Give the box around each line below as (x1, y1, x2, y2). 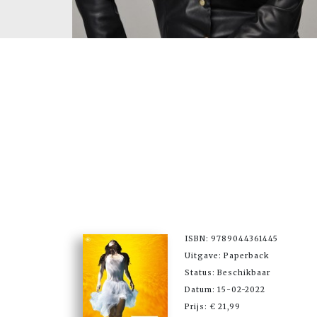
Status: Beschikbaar (185, 267, 270, 277)
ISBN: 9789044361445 (185, 234, 278, 243)
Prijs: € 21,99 (185, 301, 241, 311)
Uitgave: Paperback (185, 250, 269, 260)
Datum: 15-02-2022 (185, 284, 265, 294)
